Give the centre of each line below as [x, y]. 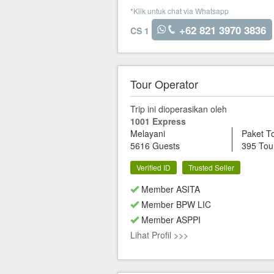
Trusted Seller [211, 168]
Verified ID [154, 168]
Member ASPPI [170, 220]
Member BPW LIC [175, 205]
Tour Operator [164, 84]
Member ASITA [169, 189]
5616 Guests [155, 146]
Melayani [148, 134]
